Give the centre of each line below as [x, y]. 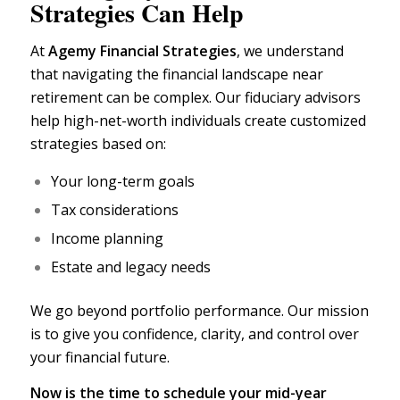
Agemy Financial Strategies [142, 50]
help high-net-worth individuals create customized [198, 120]
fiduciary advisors [302, 97]
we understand [292, 50]
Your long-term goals [122, 182]
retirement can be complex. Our [137, 97]
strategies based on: [98, 143]
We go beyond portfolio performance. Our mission [199, 311]
